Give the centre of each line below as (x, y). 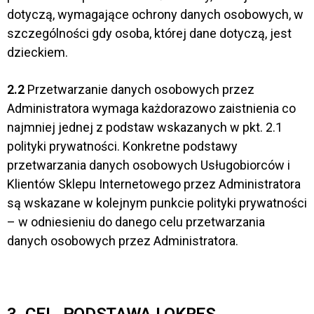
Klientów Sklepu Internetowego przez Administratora (154, 184)
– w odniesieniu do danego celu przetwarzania (136, 221)
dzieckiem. (37, 53)
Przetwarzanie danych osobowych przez (139, 89)
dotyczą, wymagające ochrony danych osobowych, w (155, 15)
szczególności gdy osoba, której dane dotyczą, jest (149, 34)
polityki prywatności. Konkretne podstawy (122, 146)
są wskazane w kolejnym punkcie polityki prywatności (157, 203)
